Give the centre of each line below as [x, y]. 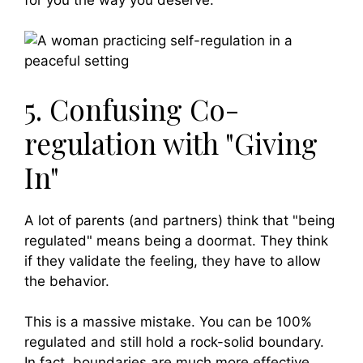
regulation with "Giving [171, 143]
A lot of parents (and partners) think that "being [179, 220]
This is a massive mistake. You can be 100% [168, 322]
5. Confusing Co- [132, 109]
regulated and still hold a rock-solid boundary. [174, 342]
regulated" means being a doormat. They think [176, 240]
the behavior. [67, 281]
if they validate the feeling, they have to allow [173, 261]
